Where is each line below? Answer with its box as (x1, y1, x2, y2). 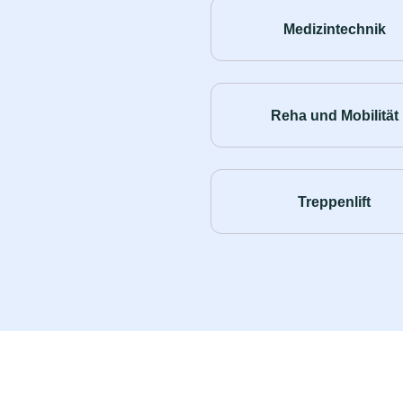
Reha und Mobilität (270, 107, 399, 123)
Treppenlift (298, 193, 372, 210)
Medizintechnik (282, 21, 386, 37)
